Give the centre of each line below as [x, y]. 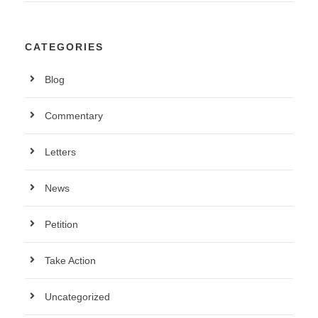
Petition [61, 224]
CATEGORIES [64, 47]
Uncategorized [77, 297]
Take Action [70, 261]
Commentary [74, 116]
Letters [60, 152]
